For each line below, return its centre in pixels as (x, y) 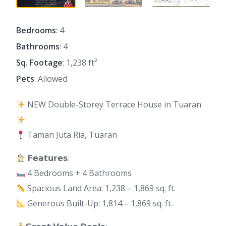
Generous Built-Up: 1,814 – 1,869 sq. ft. (99, 204)
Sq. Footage (39, 63)
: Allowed (51, 79)
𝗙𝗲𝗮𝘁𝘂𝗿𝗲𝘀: (48, 158)
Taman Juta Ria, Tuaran (71, 135)
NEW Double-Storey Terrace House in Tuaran (114, 105)
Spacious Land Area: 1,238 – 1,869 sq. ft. (101, 188)
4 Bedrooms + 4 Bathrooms (79, 173)
